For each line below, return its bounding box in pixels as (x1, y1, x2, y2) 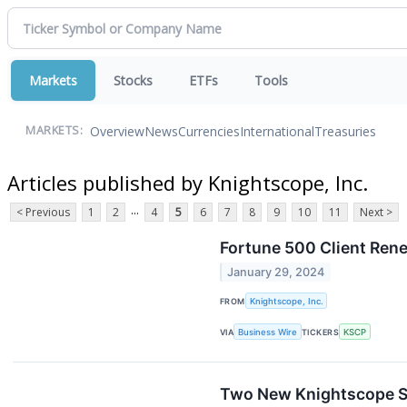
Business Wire (238, 326, 298, 337)
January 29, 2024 (227, 265, 325, 280)
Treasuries (314, 122, 376, 140)
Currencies (178, 122, 240, 140)
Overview (90, 122, 144, 140)
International (240, 122, 314, 140)
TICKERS (302, 326, 340, 337)
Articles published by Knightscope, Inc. (7, 168, 368, 196)
